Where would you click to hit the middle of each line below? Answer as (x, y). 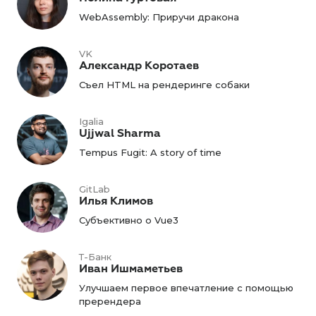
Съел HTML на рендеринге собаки (164, 85)
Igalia (91, 121)
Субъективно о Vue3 (129, 220)
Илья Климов (116, 201)
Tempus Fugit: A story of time (150, 152)
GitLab (95, 189)
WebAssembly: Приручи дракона (159, 17)
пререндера (110, 301)
